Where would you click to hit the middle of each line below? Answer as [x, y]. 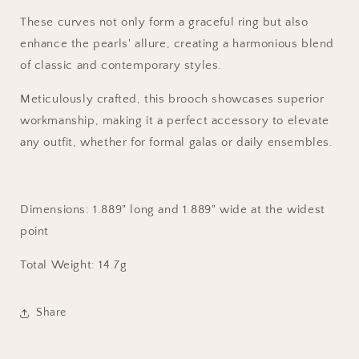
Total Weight [56, 264]
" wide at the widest [268, 209]
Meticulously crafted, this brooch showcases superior [172, 99]
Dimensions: [57, 209]
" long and [152, 209]
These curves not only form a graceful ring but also [164, 22]
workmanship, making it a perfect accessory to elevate [175, 120]
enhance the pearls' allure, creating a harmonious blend [177, 43]
